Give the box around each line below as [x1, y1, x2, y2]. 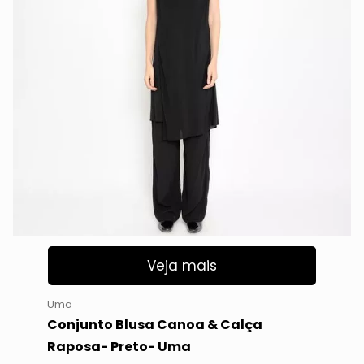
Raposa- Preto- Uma [46, 336, 191, 356]
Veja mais [147, 256, 217, 276]
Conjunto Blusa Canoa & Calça [46, 314, 262, 334]
